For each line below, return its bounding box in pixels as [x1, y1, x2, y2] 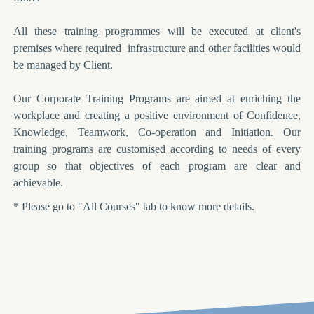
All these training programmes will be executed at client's [13, 25, 301, 37]
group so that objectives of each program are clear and [13, 159, 301, 172]
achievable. [13, 176, 63, 189]
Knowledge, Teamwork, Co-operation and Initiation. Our [13, 125, 301, 138]
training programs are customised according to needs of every [13, 142, 301, 155]
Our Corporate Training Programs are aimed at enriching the [13, 92, 301, 104]
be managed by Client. [13, 58, 116, 71]
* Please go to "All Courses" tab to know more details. [13, 200, 254, 212]
